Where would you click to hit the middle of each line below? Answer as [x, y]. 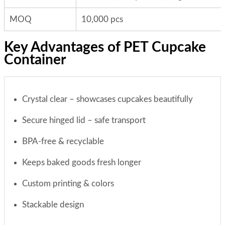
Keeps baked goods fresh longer [82, 162]
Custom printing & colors [68, 183]
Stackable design [53, 204]
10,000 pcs [102, 19]
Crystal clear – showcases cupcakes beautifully [107, 99]
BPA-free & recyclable [63, 141]
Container [35, 60]
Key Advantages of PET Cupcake [105, 47]
